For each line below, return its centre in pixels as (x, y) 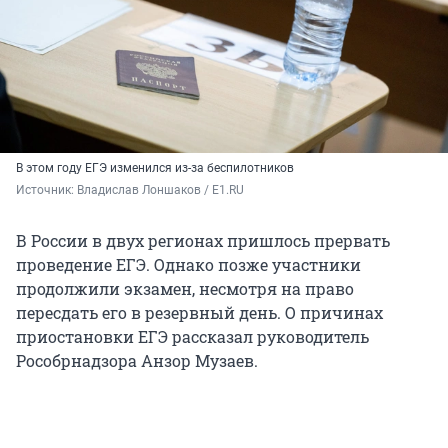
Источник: (46, 190)
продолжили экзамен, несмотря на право (185, 289)
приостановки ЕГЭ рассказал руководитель (192, 337)
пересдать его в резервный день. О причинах (199, 313)
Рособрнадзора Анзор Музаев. (137, 361)
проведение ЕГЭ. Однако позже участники (188, 265)
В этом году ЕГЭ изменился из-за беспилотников (155, 168)
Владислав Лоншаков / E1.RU (160, 190)
